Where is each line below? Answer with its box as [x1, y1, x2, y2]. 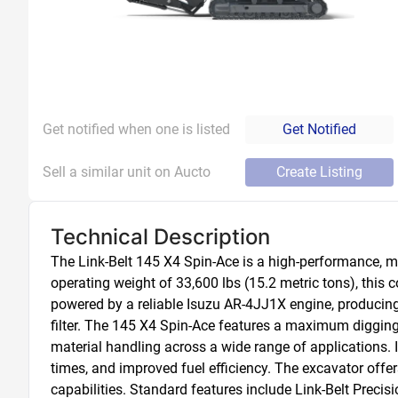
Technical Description [51, 224, 270, 250]
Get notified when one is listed [43, 121, 230, 138]
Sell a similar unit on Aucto [43, 163, 211, 180]
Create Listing [276, 163, 362, 180]
